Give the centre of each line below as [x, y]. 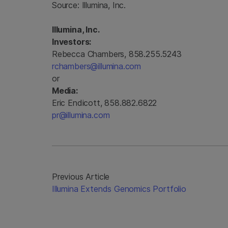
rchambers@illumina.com [97, 66]
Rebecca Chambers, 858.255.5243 [117, 54]
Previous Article [81, 177]
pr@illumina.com [81, 115]
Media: [65, 91]
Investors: [72, 42]
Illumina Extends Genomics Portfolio [119, 189]
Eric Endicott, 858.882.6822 [105, 103]
